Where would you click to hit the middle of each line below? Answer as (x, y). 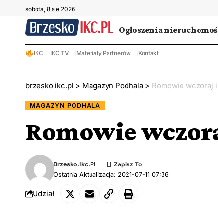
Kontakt (148, 53)
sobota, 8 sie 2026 (50, 9)
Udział (44, 194)
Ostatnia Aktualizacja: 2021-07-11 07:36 (111, 174)
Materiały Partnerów (103, 53)
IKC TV (60, 53)
